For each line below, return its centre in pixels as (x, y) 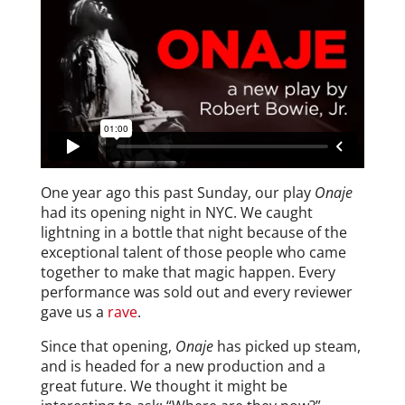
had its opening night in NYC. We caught (176, 212)
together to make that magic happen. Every (188, 272)
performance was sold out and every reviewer (196, 292)
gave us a (74, 311)
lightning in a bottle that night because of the (193, 232)
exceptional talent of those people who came (193, 252)
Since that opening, (108, 346)
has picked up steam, (287, 346)
